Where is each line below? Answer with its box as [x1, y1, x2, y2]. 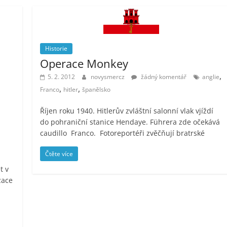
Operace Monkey [40, 55, 129, 71]
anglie [202, 72, 220, 81]
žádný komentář [139, 72, 187, 81]
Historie [45, 44, 68, 53]
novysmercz [91, 72, 127, 81]
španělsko [82, 85, 111, 94]
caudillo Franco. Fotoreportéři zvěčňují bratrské [40, 128, 207, 138]
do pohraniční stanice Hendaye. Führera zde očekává [40, 117, 222, 127]
